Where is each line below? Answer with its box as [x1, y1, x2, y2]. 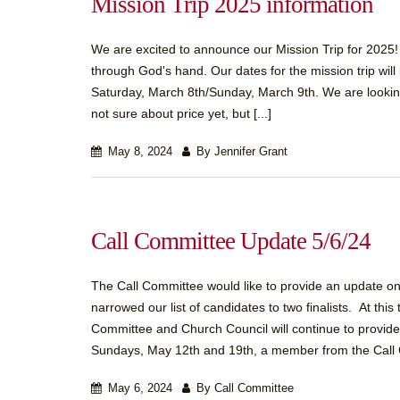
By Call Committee [193, 382, 294, 395]
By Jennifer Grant [193, 146, 287, 158]
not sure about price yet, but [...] [91, 106, 271, 121]
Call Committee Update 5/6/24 [91, 228, 371, 254]
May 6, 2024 [104, 382, 172, 395]
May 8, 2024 [104, 146, 172, 158]
